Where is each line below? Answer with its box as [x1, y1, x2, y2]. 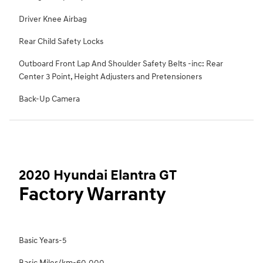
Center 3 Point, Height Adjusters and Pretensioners [19, 72, 202, 82]
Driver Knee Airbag [19, 14, 87, 25]
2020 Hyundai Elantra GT [19, 167, 177, 185]
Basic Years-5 [19, 235, 66, 246]
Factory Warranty [19, 183, 166, 207]
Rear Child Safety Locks [19, 36, 103, 47]
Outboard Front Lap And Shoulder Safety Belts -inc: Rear [19, 59, 223, 69]
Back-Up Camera [19, 94, 80, 104]
